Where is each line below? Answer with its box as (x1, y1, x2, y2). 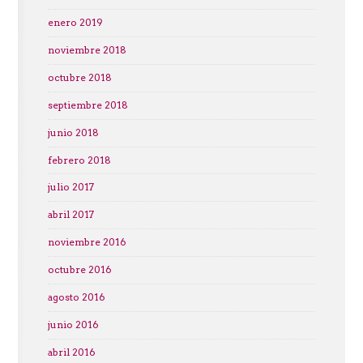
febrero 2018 (47, 154, 111, 166)
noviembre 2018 (47, 44, 126, 56)
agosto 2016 (47, 291, 105, 303)
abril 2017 (47, 209, 94, 221)
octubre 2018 (47, 71, 112, 83)
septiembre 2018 (47, 99, 128, 111)
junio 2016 (47, 318, 99, 331)
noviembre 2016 (47, 237, 126, 249)
